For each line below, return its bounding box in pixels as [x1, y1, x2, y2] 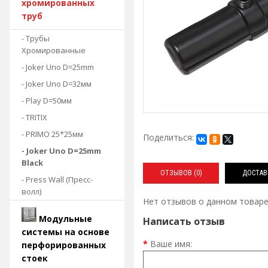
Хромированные [22, 45, 86, 56]
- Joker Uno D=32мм [22, 78, 92, 89]
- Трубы [22, 33, 50, 44]
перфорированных [22, 239, 106, 251]
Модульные [39, 213, 92, 224]
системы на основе [22, 226, 109, 237]
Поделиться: [143, 132, 194, 144]
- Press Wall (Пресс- [22, 174, 93, 185]
